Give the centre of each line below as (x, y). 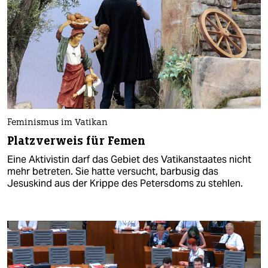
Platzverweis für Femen (77, 141)
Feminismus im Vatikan (57, 123)
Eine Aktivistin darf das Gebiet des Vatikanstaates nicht (129, 159)
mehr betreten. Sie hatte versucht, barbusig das (113, 171)
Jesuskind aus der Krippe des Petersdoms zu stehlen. (125, 183)
